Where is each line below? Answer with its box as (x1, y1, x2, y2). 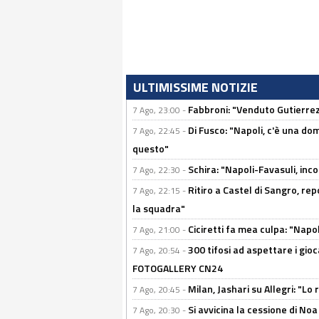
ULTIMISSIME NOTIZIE (133, 78, 258, 97)
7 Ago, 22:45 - (132, 124, 188, 137)
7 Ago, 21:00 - (132, 223, 188, 236)
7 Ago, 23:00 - (132, 103, 188, 117)
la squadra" (132, 201, 185, 216)
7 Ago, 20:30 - (132, 303, 188, 317)
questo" (132, 141, 169, 156)
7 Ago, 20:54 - (132, 244, 188, 257)
